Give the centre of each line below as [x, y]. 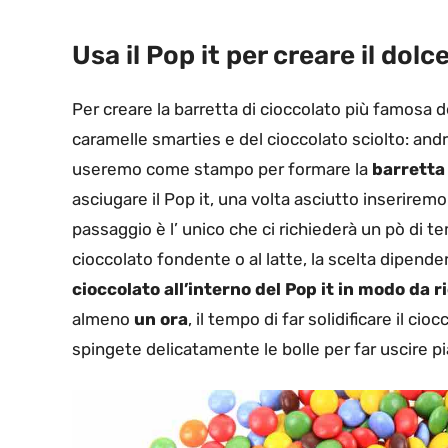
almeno [103, 319]
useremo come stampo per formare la [222, 169]
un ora [161, 319]
